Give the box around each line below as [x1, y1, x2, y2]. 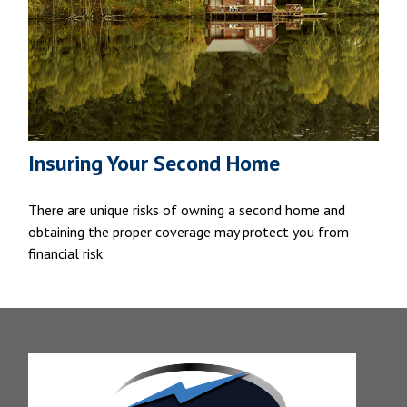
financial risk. [28, 243, 106, 263]
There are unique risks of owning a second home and [28, 200, 346, 219]
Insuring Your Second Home [28, 148, 281, 177]
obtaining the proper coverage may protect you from [28, 222, 350, 241]
